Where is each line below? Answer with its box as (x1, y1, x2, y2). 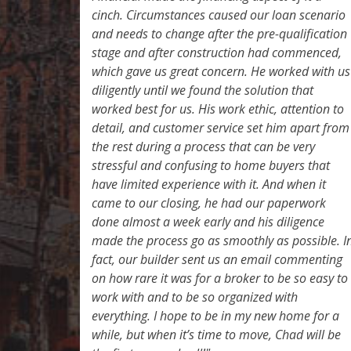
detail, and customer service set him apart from (92, 118, 349, 136)
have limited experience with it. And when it (92, 175, 326, 193)
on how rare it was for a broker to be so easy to (92, 269, 348, 287)
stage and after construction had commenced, (92, 43, 342, 61)
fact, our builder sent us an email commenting (92, 250, 342, 268)
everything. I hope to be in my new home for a (92, 306, 339, 324)
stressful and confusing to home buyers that (92, 156, 330, 174)
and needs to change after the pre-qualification (92, 24, 347, 42)
